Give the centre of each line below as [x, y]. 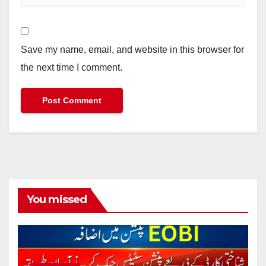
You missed [57, 200]
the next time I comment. [72, 67]
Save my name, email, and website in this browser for [132, 49]
